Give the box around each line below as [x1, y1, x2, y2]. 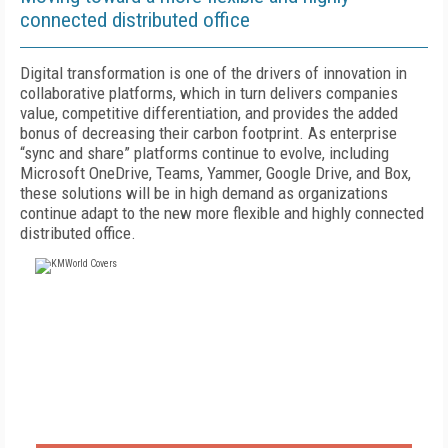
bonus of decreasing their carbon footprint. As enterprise [20, 123, 397, 143]
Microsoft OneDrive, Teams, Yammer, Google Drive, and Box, [20, 163, 411, 183]
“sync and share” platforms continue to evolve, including [20, 143, 389, 163]
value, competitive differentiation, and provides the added [20, 103, 398, 123]
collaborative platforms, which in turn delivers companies [20, 83, 398, 103]
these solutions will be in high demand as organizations [20, 183, 388, 203]
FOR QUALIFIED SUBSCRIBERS [123, 409, 325, 429]
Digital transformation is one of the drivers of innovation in [20, 63, 407, 83]
